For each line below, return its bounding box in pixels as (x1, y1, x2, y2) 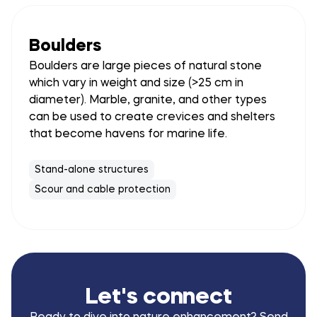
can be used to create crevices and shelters (29, 112, 275, 123)
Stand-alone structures (35, 165, 149, 175)
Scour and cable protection (35, 185, 171, 195)
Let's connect (85, 287, 232, 309)
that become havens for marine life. (29, 129, 227, 140)
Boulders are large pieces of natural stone (29, 61, 262, 72)
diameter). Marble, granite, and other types (29, 95, 267, 106)
